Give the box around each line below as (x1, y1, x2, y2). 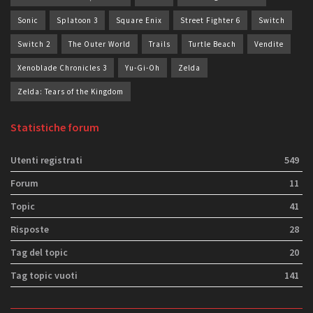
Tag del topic (10, 245, 68, 259)
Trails (149, 38, 170, 49)
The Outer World (68, 38, 131, 49)
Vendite (254, 38, 284, 49)
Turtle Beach (189, 38, 236, 49)
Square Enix (116, 15, 162, 25)
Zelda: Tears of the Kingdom (17, 86, 124, 96)
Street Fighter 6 (180, 15, 240, 25)
